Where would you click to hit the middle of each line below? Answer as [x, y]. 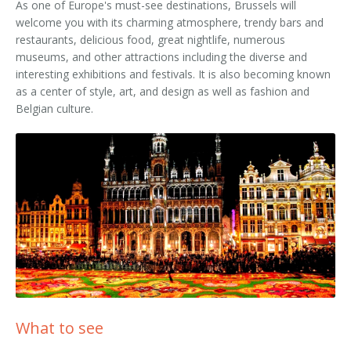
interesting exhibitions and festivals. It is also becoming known [173, 74]
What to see [60, 328]
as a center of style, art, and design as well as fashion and [163, 91]
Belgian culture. [54, 109]
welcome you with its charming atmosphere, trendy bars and [170, 22]
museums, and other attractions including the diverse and [161, 57]
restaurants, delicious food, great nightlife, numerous [150, 40]
